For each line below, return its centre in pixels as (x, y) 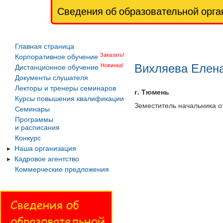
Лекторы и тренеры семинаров (65, 88)
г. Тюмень (152, 92)
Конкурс (28, 138)
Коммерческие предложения (62, 169)
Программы (34, 119)
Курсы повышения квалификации (69, 99)
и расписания (37, 127)
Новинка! (112, 65)
